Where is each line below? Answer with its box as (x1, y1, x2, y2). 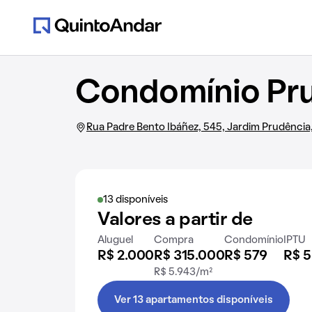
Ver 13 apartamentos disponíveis (114, 295, 273, 305)
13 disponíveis (103, 195, 168, 205)
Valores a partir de (97, 212, 253, 228)
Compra (154, 235, 194, 245)
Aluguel (97, 235, 133, 245)
